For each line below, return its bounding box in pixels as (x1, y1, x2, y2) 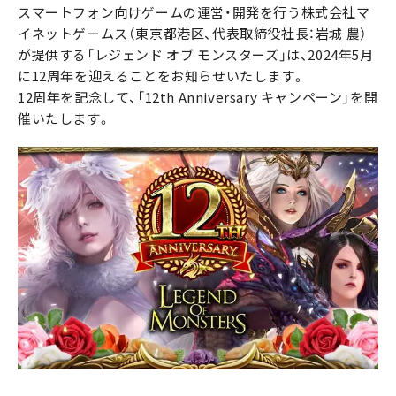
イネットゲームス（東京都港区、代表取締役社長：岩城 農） (18, 24, 368, 43)
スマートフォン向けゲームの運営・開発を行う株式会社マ (18, 3, 370, 22)
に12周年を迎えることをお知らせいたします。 (18, 66, 306, 86)
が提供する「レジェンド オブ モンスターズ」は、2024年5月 (18, 45, 374, 65)
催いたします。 (18, 109, 111, 128)
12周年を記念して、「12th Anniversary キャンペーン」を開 (18, 88, 378, 107)
